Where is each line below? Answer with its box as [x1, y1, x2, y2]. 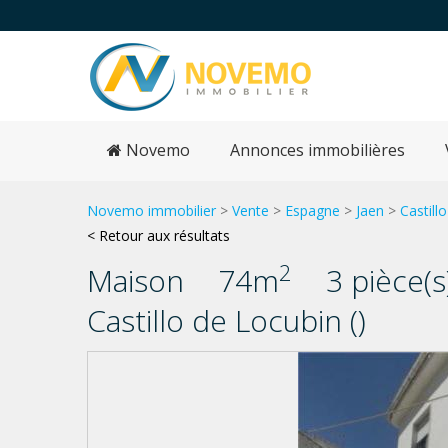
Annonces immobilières [230, 139, 405, 161]
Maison [87, 260, 184, 301]
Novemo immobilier [87, 201, 216, 220]
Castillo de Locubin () [87, 300, 366, 341]
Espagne [285, 201, 340, 220]
